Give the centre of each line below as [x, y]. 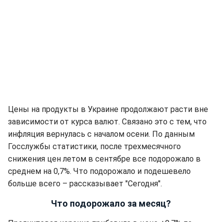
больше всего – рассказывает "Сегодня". [85, 184]
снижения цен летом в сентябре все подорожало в [104, 159]
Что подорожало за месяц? [111, 203]
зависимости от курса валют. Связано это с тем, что [107, 122]
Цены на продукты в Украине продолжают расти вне [108, 109]
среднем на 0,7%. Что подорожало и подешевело [99, 171]
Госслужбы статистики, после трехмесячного [94, 146]
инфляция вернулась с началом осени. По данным [101, 134]
